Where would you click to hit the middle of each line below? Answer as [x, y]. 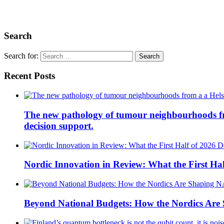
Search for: [21, 55]
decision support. [59, 125]
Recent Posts [29, 76]
